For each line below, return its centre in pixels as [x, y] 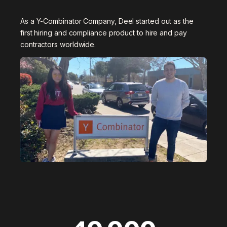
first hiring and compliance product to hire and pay [104, 32]
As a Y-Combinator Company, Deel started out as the [107, 21]
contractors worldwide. [58, 44]
